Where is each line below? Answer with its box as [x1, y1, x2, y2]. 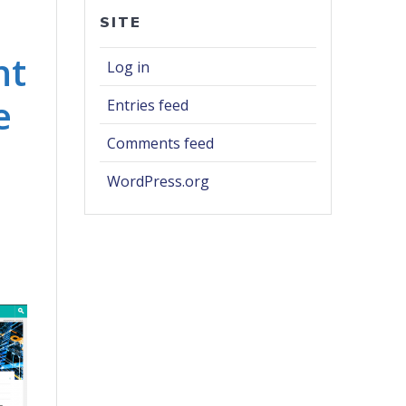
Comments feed [107, 133, 215, 154]
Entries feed [107, 95, 189, 116]
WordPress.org [107, 171, 210, 192]
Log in [107, 57, 150, 78]
